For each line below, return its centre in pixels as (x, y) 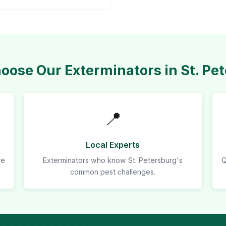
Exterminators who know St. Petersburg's (113, 160)
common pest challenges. (113, 172)
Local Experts (113, 145)
